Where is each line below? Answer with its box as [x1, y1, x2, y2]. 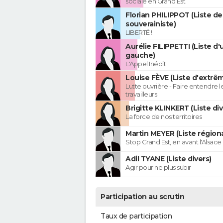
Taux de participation [101, 212, 172, 221]
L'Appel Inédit [125, 60, 166, 68]
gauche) [125, 51, 155, 60]
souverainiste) [125, 19, 176, 29]
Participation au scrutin [101, 192, 184, 202]
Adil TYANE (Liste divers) [125, 154, 212, 164]
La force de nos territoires [125, 112, 202, 121]
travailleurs [125, 90, 157, 99]
